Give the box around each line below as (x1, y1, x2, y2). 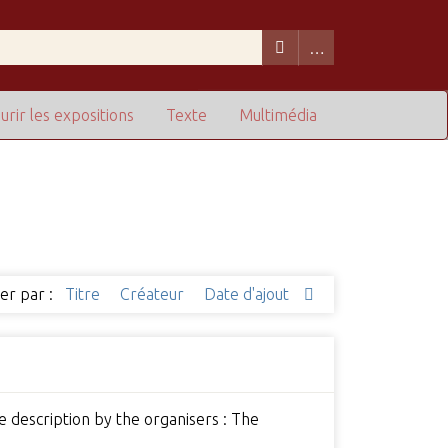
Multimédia (239, 106, 318, 125)
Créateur (120, 285, 189, 304)
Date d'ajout (204, 285, 294, 304)
